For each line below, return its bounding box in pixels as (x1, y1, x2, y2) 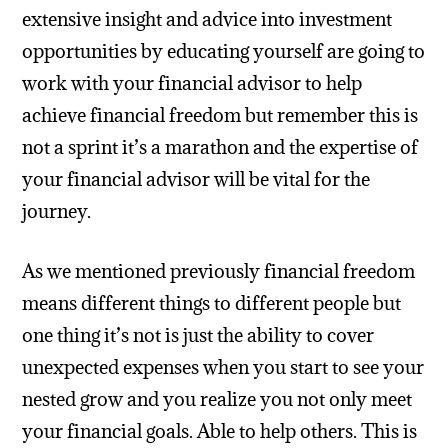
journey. (22, 198, 92, 223)
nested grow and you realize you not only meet (22, 387, 413, 412)
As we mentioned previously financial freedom (22, 259, 416, 284)
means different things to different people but (22, 291, 402, 316)
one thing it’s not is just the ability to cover (22, 323, 375, 348)
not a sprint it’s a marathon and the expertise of (22, 134, 419, 159)
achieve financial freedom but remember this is (22, 102, 419, 127)
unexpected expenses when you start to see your (22, 355, 425, 380)
